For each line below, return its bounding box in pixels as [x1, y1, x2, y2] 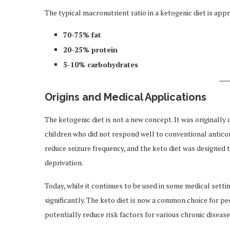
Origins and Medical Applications [45, 91, 206, 103]
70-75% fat [63, 30, 101, 40]
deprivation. [45, 158, 83, 167]
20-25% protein [63, 45, 118, 54]
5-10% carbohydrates [63, 60, 138, 69]
